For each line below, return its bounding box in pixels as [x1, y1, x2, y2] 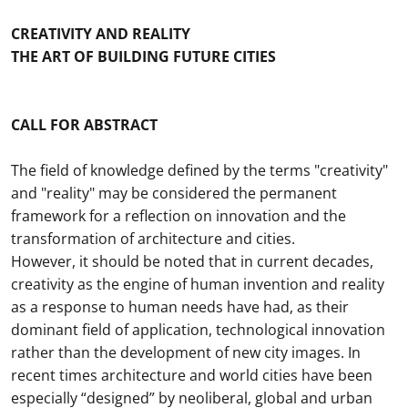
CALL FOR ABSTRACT [11, 115, 158, 135]
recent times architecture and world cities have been [11, 365, 372, 385]
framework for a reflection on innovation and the [11, 206, 346, 226]
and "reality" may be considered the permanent [11, 183, 337, 203]
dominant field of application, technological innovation [11, 320, 385, 340]
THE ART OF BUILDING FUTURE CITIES [11, 46, 280, 66]
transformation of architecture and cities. [11, 229, 295, 249]
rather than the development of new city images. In [11, 342, 361, 362]
